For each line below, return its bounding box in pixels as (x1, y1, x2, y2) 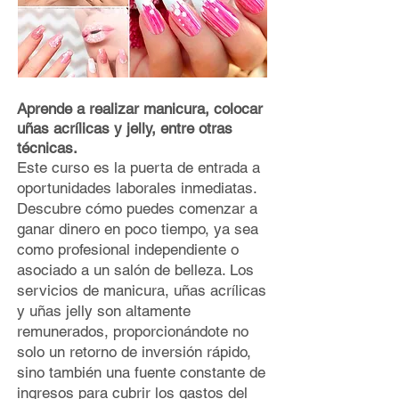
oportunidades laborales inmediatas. (17, 179, 256, 197)
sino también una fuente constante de (17, 363, 265, 381)
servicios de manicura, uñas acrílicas (17, 281, 266, 299)
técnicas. (17, 139, 77, 157)
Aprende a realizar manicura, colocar (17, 100, 263, 118)
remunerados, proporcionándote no (17, 322, 248, 340)
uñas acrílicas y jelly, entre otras (17, 119, 232, 137)
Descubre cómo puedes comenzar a (17, 199, 257, 217)
